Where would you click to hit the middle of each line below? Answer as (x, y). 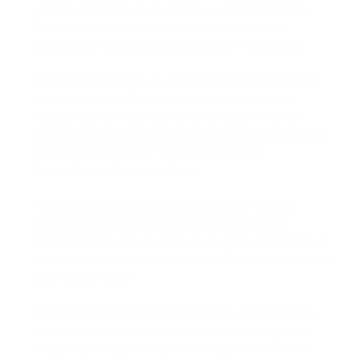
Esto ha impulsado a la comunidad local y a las (161, 26)
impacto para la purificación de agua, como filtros (170, 347)
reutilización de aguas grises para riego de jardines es (181, 240)
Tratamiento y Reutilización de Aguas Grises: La (164, 204)
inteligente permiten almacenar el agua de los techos (179, 133)
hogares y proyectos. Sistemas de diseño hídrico (167, 115)
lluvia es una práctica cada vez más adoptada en (165, 97)
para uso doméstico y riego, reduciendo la (149, 151)
